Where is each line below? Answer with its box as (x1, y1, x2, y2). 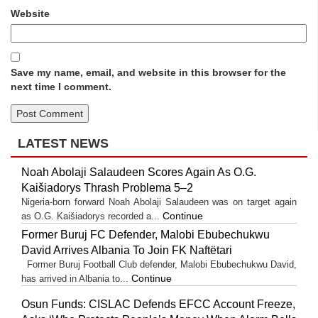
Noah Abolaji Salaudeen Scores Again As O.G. (21, 166, 256, 179)
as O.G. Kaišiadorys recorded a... (21, 211, 163, 222)
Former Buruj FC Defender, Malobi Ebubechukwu (21, 229, 270, 241)
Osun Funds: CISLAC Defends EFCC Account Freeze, (21, 298, 295, 311)
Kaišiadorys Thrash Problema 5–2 (21, 182, 193, 194)
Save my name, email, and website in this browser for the (11, 67, 286, 79)
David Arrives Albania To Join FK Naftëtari (21, 244, 235, 257)
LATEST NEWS (18, 136, 109, 151)
